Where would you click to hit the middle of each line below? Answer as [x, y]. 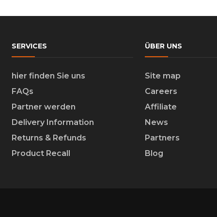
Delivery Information [53, 122]
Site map [163, 76]
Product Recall [41, 153]
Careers [161, 91]
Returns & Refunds [49, 138]
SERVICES [29, 46]
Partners [162, 138]
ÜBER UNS [163, 46]
